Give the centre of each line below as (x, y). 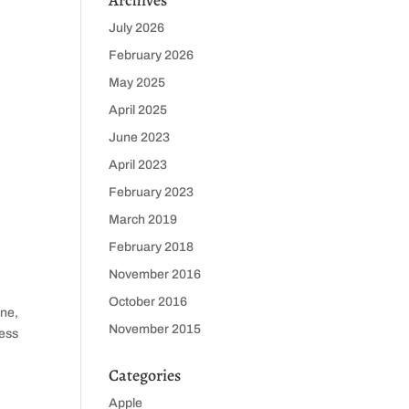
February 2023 (152, 192)
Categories (145, 375)
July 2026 (137, 28)
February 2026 (152, 55)
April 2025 (138, 110)
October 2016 (148, 302)
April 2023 (138, 165)
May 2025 (137, 83)
